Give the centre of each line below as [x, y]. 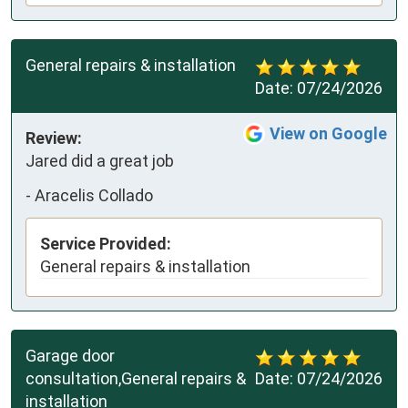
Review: [54, 138]
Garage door [70, 356]
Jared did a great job [100, 161]
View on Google [328, 134]
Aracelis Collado [94, 195]
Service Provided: [106, 244]
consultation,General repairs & [136, 379]
